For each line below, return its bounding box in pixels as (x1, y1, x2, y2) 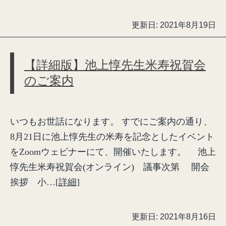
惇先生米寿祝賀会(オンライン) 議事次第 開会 (10, 162, 209, 172)
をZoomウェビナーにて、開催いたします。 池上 (10, 147, 216, 157)
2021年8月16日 (160, 212, 216, 221)
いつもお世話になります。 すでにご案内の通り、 (10, 117, 212, 127)
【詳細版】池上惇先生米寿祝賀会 (24, 59, 206, 72)
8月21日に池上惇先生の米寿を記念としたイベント (10, 132, 214, 142)
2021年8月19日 (160, 21, 216, 29)
